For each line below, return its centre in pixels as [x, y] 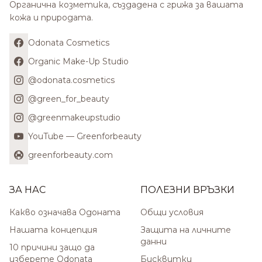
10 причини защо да [52, 247]
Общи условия [172, 212]
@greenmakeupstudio [74, 118]
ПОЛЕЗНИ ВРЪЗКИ [187, 190]
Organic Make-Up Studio [78, 61]
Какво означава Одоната [65, 212]
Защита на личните [186, 230]
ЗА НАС [27, 190]
